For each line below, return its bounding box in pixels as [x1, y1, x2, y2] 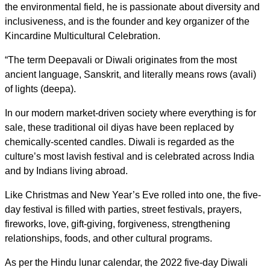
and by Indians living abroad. [5, 165, 128, 176]
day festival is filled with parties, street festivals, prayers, [5, 204, 242, 215]
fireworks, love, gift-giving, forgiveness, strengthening [5, 218, 230, 229]
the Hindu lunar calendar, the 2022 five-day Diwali [35, 257, 248, 268]
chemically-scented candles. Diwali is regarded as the [5, 136, 234, 147]
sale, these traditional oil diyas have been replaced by [5, 122, 234, 133]
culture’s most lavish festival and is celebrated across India [5, 151, 254, 162]
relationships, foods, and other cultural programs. [5, 233, 212, 243]
